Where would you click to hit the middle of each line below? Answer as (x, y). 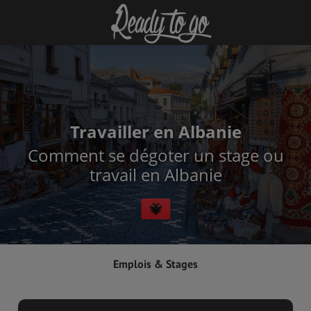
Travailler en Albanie (155, 132)
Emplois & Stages (155, 264)
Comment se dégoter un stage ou (155, 155)
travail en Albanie (155, 175)
